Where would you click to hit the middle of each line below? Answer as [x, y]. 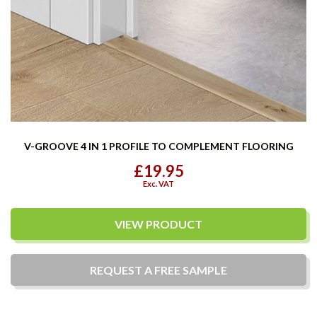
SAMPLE [204, 270]
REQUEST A [122, 270]
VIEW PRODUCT [158, 224]
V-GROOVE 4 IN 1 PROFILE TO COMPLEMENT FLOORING [158, 146]
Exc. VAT [158, 183]
